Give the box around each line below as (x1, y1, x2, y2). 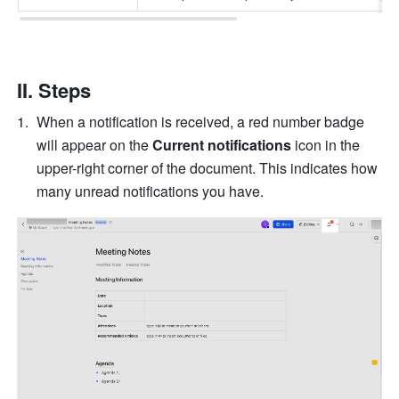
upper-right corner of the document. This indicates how (37, 158, 379, 179)
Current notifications (152, 134, 292, 156)
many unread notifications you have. (37, 181, 265, 202)
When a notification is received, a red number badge (37, 111, 365, 133)
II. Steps (17, 76, 97, 105)
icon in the (291, 134, 361, 156)
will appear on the (37, 134, 153, 156)
